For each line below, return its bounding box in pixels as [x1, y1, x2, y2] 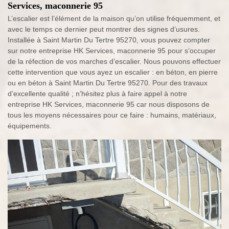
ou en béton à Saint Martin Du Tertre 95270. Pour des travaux [8, 79, 208, 87]
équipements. [8, 122, 52, 130]
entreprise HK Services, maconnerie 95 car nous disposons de [8, 100, 210, 109]
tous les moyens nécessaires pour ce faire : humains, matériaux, [8, 111, 216, 120]
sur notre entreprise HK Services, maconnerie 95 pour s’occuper [8, 47, 216, 55]
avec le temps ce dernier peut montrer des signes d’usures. [8, 25, 200, 34]
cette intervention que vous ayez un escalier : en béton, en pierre [8, 68, 218, 77]
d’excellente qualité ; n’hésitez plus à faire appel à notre [8, 89, 187, 98]
